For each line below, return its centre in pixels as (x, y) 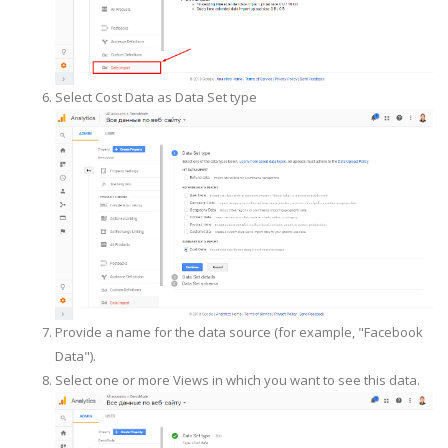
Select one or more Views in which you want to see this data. (237, 380)
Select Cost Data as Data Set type (156, 96)
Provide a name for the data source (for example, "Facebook (239, 332)
